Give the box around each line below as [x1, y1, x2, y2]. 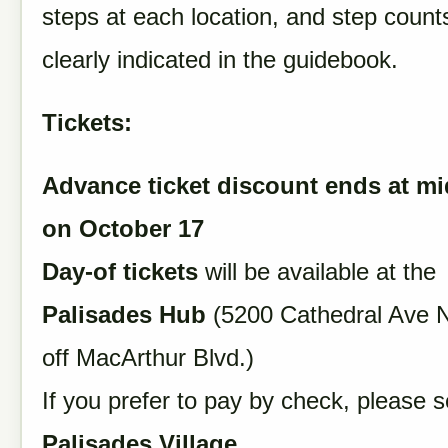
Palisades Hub [42, 301, 206, 328]
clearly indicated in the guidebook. [42, 46, 398, 73]
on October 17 [42, 215, 204, 242]
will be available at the [205, 258, 436, 285]
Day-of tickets [42, 258, 205, 285]
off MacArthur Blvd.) [42, 344, 254, 371]
